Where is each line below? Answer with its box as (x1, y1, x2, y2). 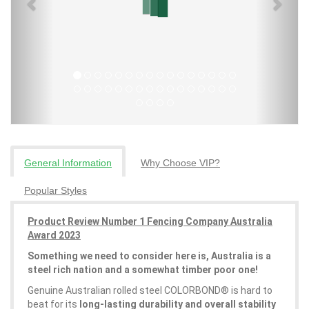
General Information (24, 157, 112, 168)
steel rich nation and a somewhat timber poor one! (28, 264, 258, 275)
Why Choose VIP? (141, 157, 220, 168)
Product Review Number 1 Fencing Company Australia (28, 216, 272, 227)
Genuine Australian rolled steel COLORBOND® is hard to (28, 285, 272, 296)
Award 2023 (28, 230, 81, 241)
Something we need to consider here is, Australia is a (28, 250, 271, 261)
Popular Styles (24, 185, 87, 196)
